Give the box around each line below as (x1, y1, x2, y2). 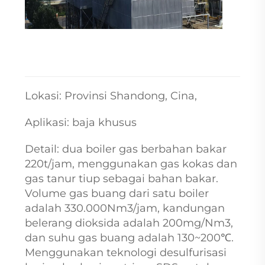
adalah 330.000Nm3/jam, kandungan (24, 201, 225, 215)
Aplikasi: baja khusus (24, 115, 137, 129)
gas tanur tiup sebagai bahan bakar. (24, 172, 218, 185)
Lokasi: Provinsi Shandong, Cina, (24, 89, 197, 102)
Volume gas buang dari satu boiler (24, 186, 209, 200)
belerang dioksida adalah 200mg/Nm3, (24, 216, 233, 230)
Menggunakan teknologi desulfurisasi (24, 245, 227, 259)
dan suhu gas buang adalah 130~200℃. (24, 231, 234, 244)
